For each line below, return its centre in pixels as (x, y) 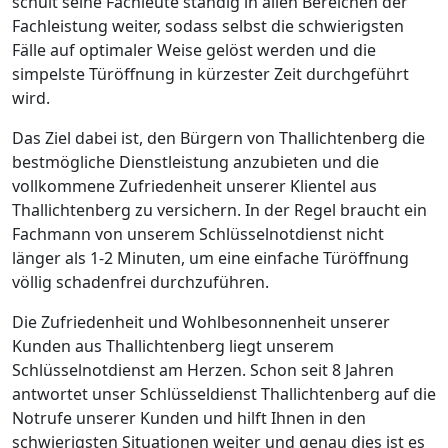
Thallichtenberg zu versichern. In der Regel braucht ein (219, 209)
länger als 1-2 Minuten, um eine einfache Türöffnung (210, 257)
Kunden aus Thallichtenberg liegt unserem (173, 345)
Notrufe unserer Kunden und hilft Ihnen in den (189, 417)
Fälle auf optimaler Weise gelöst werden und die (194, 49)
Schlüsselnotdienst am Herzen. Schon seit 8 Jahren (203, 369)
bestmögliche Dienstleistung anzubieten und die (195, 161)
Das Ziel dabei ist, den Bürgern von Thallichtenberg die (218, 137)
